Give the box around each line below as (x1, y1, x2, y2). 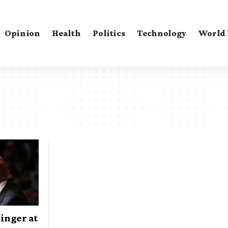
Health (52, 27, 81, 38)
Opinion (4, 27, 40, 38)
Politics (93, 27, 125, 38)
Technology (137, 27, 186, 38)
